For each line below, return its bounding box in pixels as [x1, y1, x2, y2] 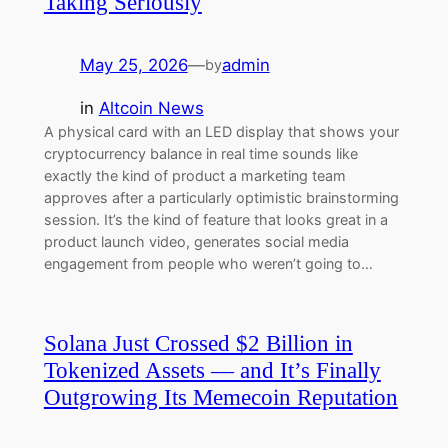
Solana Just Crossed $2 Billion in [43, 329, 353, 356]
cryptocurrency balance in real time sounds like [43, 144, 358, 162]
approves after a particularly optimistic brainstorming [43, 188, 399, 206]
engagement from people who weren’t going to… [43, 254, 373, 272]
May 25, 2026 [79, 55, 188, 75]
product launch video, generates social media [43, 232, 349, 250]
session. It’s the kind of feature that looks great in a [43, 210, 388, 228]
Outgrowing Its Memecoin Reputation [43, 383, 398, 410]
